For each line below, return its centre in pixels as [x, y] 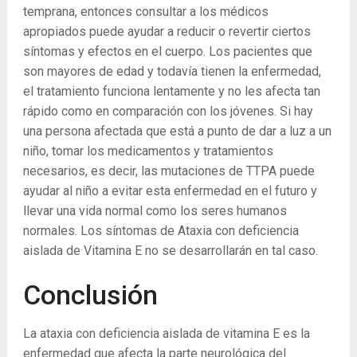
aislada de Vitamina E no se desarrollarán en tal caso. [170, 251]
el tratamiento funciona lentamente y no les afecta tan [171, 91]
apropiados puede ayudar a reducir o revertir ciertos [167, 31]
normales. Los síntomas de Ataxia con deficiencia [161, 231]
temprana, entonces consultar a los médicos [145, 12]
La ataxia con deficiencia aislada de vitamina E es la [166, 333]
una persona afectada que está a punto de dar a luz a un [177, 131]
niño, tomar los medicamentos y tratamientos [148, 151]
